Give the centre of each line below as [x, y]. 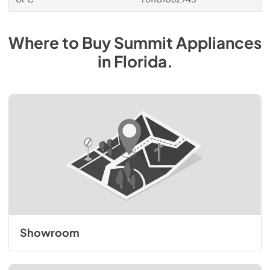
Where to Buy [61, 42]
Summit [143, 42]
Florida [140, 61]
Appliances [219, 42]
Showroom [49, 233]
